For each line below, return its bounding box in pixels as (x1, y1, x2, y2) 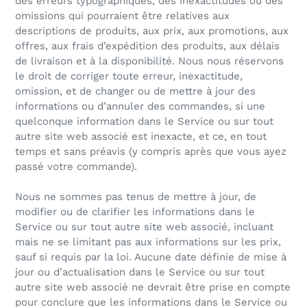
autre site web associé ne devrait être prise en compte (15, 281, 291, 294)
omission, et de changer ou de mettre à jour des (15, 85, 256, 98)
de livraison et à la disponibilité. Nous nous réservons (15, 55, 284, 68)
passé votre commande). (15, 160, 137, 173)
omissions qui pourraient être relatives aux (15, 10, 230, 23)
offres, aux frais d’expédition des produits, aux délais (15, 40, 280, 53)
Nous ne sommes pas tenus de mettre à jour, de (15, 191, 256, 204)
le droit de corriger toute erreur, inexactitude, (15, 70, 243, 83)
